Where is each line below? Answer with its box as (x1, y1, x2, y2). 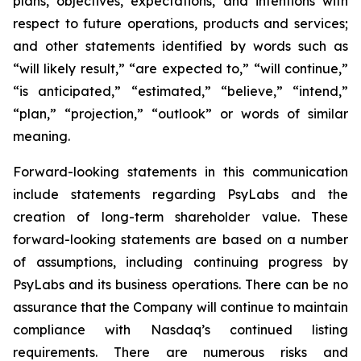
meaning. (13, 128, 70, 144)
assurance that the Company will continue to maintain (13, 299, 348, 315)
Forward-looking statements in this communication (13, 164, 348, 180)
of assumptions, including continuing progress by (13, 254, 348, 270)
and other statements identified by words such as (13, 38, 348, 54)
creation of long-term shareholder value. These (13, 209, 348, 225)
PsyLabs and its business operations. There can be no (13, 276, 348, 293)
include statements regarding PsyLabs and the (13, 186, 348, 202)
